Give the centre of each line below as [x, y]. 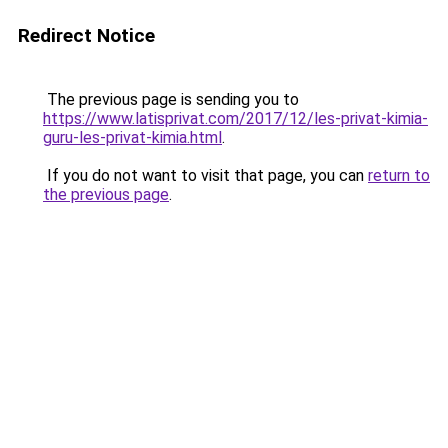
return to [399, 175]
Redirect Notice [86, 35]
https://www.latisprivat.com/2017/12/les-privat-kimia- [235, 118]
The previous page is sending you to [171, 99]
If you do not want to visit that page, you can [205, 175]
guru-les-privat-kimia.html [132, 137]
